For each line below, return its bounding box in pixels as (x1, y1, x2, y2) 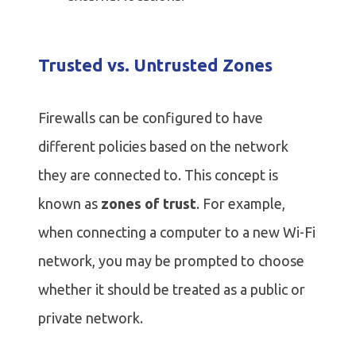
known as (38, 195, 98, 212)
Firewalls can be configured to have (38, 110, 263, 126)
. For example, (196, 195, 285, 212)
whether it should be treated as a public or (38, 281, 305, 298)
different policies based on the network (38, 138, 288, 155)
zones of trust (98, 195, 196, 212)
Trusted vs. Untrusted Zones (38, 55, 273, 75)
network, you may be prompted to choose (38, 253, 304, 269)
